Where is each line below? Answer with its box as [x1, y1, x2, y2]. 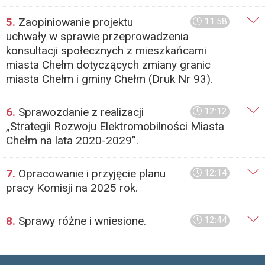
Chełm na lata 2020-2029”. [6, 134, 138, 147]
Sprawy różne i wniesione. [15, 214, 146, 228]
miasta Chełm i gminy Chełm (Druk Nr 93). [6, 72, 213, 86]
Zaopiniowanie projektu [15, 15, 133, 29]
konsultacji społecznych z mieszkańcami [6, 44, 206, 57]
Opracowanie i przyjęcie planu [15, 167, 166, 180]
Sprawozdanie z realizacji [15, 105, 144, 119]
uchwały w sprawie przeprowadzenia [6, 30, 189, 43]
